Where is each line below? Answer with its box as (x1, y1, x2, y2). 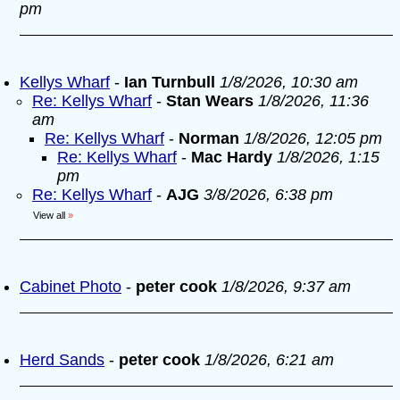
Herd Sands (20, 351, 104, 369)
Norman (179, 129, 239, 147)
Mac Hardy (191, 148, 272, 166)
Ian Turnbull (124, 73, 215, 91)
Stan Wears (166, 92, 254, 110)
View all (33, 210, 65, 221)
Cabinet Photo (20, 278, 121, 296)
